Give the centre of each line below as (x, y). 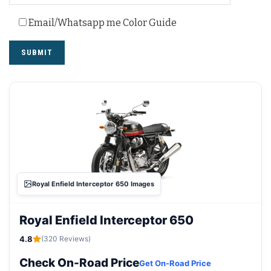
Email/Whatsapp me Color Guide (103, 23)
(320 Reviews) (66, 239)
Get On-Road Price (175, 263)
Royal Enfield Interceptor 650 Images (93, 184)
